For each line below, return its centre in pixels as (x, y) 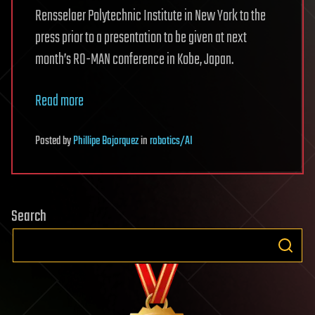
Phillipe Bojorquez (106, 141)
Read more (59, 101)
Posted (49, 141)
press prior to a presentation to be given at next (141, 38)
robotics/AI (171, 141)
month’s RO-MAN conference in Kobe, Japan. (134, 60)
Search (29, 217)
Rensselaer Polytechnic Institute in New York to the (150, 16)
